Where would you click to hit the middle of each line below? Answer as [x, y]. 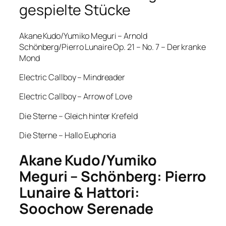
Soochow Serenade [87, 209]
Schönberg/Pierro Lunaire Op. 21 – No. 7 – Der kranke [112, 47]
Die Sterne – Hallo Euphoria [68, 135]
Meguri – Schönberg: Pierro [113, 177]
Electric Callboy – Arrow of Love [76, 97]
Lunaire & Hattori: [80, 193]
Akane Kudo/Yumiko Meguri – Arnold [83, 36]
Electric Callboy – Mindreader [72, 77]
